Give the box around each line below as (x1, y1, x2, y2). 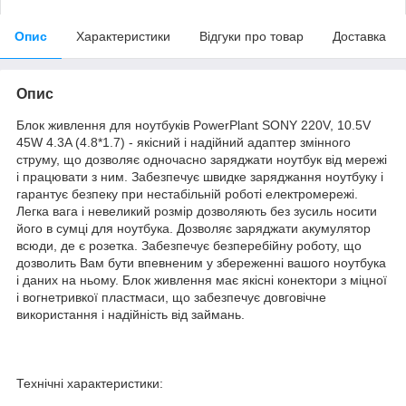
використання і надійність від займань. (16, 306, 245, 322)
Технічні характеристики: (16, 375, 163, 391)
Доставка (333, 28, 386, 43)
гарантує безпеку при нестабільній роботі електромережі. (16, 186, 358, 201)
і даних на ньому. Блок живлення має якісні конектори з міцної (16, 272, 387, 287)
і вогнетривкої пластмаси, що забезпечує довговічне (16, 289, 326, 304)
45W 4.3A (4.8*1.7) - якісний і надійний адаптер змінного (16, 134, 351, 150)
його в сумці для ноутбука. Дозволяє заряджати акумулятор (16, 220, 371, 236)
